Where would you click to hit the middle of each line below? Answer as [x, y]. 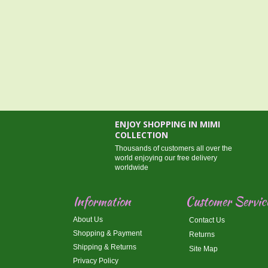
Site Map [204, 249]
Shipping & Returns [105, 247]
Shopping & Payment [107, 233]
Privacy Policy [96, 261]
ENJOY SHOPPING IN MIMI [167, 124]
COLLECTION [141, 135]
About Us [88, 220]
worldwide [131, 167]
